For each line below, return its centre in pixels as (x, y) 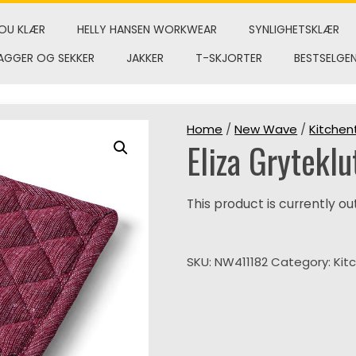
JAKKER (145, 58)
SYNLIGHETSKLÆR (294, 29)
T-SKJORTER (228, 58)
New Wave (266, 129)
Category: (303, 262)
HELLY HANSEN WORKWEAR (147, 29)
